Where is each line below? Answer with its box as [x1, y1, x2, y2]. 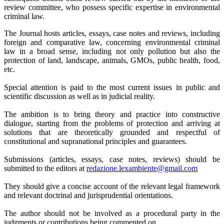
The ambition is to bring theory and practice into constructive [4, 109, 220, 118]
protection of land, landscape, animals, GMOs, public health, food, [4, 55, 220, 64]
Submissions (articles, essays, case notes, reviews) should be [4, 154, 220, 163]
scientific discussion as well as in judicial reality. [4, 91, 155, 100]
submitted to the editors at [4, 163, 86, 172]
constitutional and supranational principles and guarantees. [4, 136, 187, 145]
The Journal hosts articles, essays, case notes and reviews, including [4, 28, 220, 37]
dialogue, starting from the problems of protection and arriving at [4, 118, 220, 127]
